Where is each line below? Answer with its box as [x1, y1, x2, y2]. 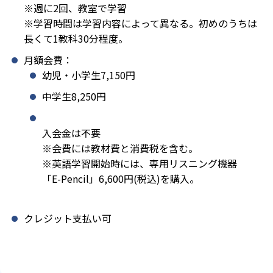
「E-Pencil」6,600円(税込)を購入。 [42, 171, 199, 186]
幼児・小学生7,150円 [42, 68, 135, 83]
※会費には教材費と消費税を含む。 [42, 141, 198, 156]
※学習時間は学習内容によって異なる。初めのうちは [24, 16, 257, 31]
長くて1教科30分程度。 [24, 31, 128, 46]
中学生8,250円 [42, 89, 106, 104]
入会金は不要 [42, 126, 101, 141]
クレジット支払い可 [24, 211, 112, 226]
